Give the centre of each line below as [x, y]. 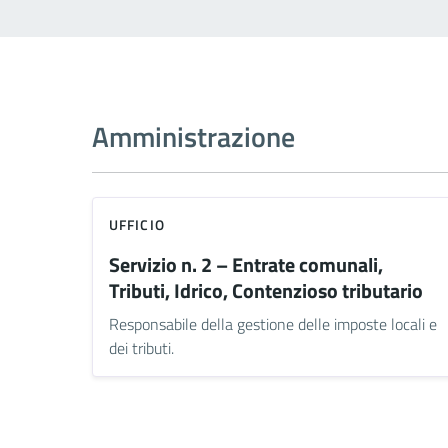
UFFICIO [137, 225]
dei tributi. [141, 348]
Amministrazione [193, 137]
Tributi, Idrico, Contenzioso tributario [266, 291]
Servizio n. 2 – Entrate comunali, [246, 265]
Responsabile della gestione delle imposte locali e [273, 324]
